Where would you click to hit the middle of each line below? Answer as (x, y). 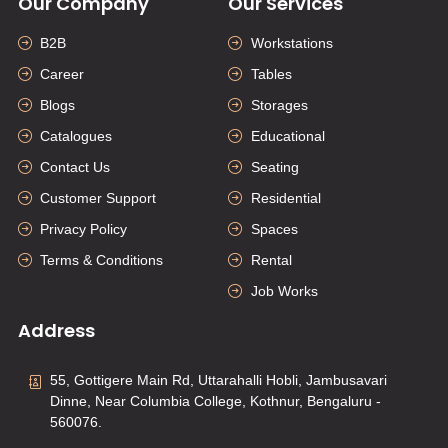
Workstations (291, 42)
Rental (271, 259)
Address (56, 330)
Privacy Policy (84, 228)
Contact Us (75, 166)
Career (62, 73)
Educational (287, 135)
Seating (274, 166)
